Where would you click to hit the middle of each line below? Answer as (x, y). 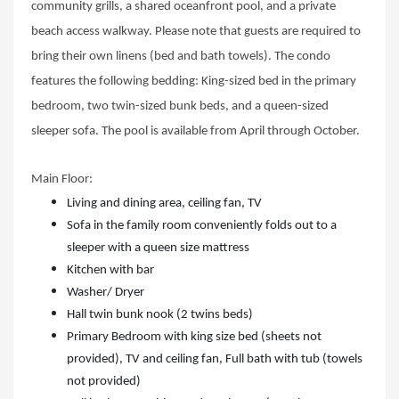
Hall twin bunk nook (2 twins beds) (160, 315)
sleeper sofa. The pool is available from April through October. (198, 132)
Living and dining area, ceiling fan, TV (164, 204)
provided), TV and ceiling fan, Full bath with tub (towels (215, 360)
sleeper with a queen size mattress (158, 248)
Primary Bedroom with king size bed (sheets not (194, 338)
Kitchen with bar (110, 271)
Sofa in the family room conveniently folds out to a (202, 226)
